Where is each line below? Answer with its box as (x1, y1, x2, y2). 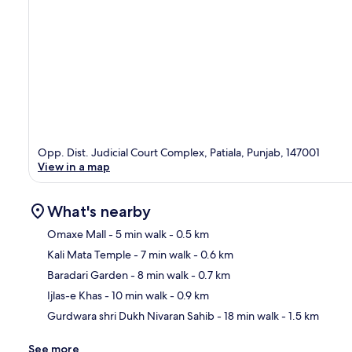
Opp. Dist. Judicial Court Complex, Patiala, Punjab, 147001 (38, 145, 320, 159)
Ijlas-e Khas (47, 288, 102, 302)
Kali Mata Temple (47, 247, 131, 262)
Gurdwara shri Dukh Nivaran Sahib (47, 308, 214, 323)
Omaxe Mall (47, 226, 106, 241)
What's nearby (47, 201, 151, 221)
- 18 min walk (214, 308, 279, 323)
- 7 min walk (131, 247, 191, 262)
